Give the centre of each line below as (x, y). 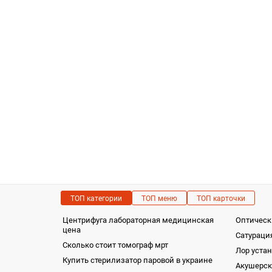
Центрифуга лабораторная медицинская (138, 220)
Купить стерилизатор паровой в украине (137, 260)
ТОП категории (96, 199)
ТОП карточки (221, 199)
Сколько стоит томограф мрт (115, 245)
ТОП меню (159, 199)
